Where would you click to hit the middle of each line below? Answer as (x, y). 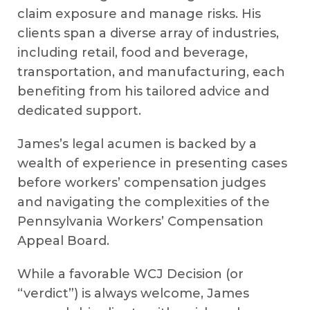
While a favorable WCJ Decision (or (130, 274)
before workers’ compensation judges (142, 182)
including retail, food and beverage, (133, 52)
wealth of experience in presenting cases (152, 163)
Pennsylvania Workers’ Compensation (140, 221)
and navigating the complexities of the (144, 202)
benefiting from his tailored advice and (143, 91)
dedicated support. (79, 110)
